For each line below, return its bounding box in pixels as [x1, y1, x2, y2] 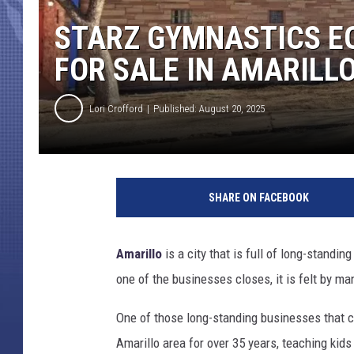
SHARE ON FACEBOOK [208, 191, 309, 205]
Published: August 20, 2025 [153, 102, 265, 115]
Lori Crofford [89, 102, 143, 115]
